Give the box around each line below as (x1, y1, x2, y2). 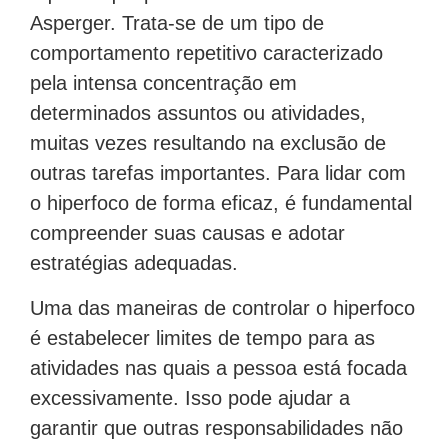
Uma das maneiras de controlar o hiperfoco (30, 296, 415, 319)
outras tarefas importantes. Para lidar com (30, 162, 406, 185)
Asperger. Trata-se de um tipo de (30, 12, 324, 35)
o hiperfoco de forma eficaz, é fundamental (30, 192, 412, 215)
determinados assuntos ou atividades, (30, 102, 366, 125)
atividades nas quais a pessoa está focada (30, 356, 407, 379)
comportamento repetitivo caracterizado (30, 42, 383, 65)
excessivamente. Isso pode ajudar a (30, 386, 350, 409)
